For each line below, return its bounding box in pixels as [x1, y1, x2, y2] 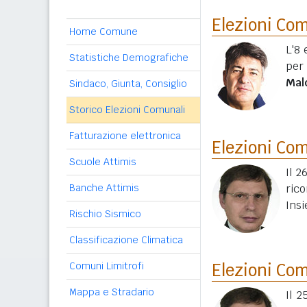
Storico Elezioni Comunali [69, 103, 185, 116]
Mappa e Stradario [69, 286, 154, 298]
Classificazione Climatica [69, 234, 183, 246]
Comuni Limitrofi [69, 260, 144, 272]
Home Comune [69, 25, 138, 38]
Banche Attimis [69, 182, 139, 194]
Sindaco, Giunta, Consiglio [69, 77, 187, 90]
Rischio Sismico [69, 208, 141, 220]
